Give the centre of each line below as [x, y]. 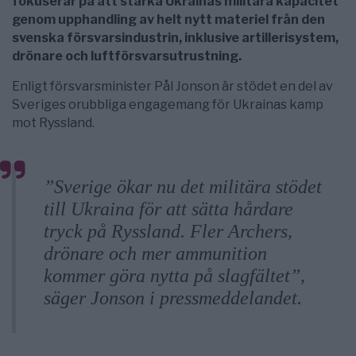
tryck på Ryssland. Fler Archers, [168, 231]
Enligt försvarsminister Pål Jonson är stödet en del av [172, 86]
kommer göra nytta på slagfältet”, [174, 275]
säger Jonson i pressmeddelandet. [173, 298]
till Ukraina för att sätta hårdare [168, 209]
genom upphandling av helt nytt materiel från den [168, 19]
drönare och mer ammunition [155, 253]
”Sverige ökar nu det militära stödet [54, 186]
